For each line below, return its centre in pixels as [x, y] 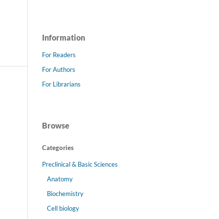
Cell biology [63, 208]
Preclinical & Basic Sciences [80, 164]
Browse [56, 125]
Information [64, 38]
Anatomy [60, 179]
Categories [58, 148]
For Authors [59, 70]
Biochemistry [65, 193]
